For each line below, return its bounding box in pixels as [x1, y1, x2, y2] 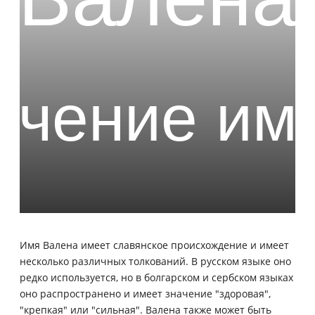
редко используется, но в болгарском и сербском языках [20, 270, 293, 284]
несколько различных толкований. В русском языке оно [20, 254, 291, 268]
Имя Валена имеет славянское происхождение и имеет [20, 238, 289, 252]
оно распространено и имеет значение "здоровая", [20, 286, 271, 300]
